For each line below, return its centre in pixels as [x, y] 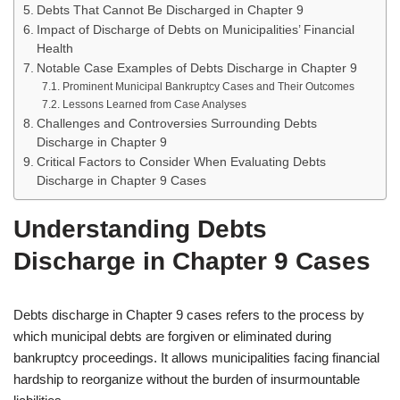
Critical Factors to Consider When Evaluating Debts [181, 162]
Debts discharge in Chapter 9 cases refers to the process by [189, 315]
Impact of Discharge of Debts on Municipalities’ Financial [195, 30]
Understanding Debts [140, 229]
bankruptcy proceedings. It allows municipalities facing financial [196, 358]
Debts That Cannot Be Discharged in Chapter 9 [170, 10]
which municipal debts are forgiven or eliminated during [172, 336]
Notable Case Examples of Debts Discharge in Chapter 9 [196, 68]
